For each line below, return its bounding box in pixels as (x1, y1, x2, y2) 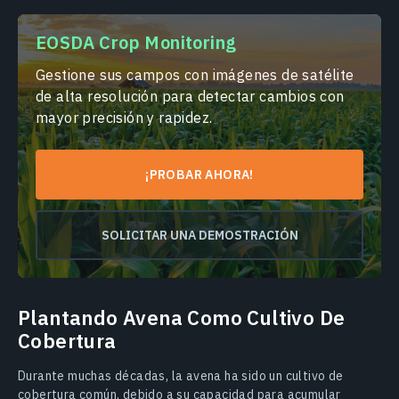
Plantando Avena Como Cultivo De (18, 304, 346, 330)
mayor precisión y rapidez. (36, 108, 213, 126)
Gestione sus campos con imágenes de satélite (36, 65, 354, 84)
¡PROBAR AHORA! (145, 166, 254, 183)
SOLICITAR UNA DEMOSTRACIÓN (101, 226, 298, 243)
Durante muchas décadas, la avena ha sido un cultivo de (18, 367, 344, 384)
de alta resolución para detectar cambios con (36, 86, 345, 105)
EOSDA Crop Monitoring (36, 29, 237, 54)
